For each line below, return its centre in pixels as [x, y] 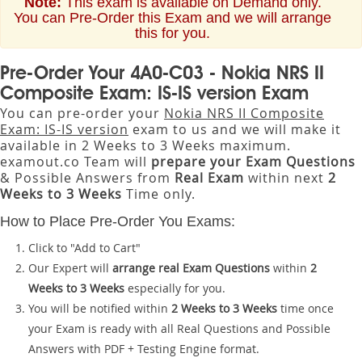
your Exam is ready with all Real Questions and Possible [179, 328]
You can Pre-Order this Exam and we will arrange [173, 18]
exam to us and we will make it [235, 129]
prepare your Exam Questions [253, 162]
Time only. [159, 194]
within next [286, 178]
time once [305, 308]
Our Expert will [70, 268]
